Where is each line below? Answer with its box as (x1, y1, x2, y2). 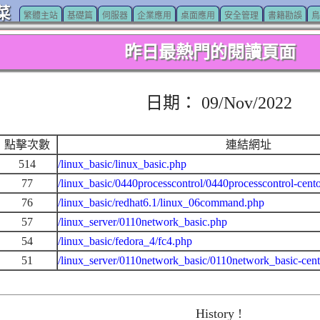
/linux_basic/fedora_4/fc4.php (58, 235, 192, 247)
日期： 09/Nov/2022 (145, 94, 292, 112)
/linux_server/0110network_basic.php (58, 216, 227, 228)
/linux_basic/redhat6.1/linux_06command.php (58, 196, 264, 209)
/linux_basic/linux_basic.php (58, 158, 186, 170)
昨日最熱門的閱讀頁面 (124, 43, 296, 61)
